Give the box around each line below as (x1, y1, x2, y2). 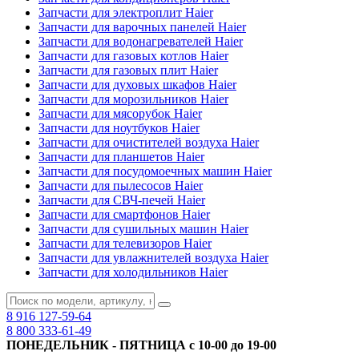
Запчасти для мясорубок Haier (38, 107, 202, 120)
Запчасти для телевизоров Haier (38, 236, 212, 250)
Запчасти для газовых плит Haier (38, 63, 218, 77)
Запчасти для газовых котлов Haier (38, 49, 228, 63)
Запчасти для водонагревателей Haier (38, 34, 243, 48)
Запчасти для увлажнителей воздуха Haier (38, 251, 268, 264)
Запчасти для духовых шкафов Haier (38, 78, 236, 91)
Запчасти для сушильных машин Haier (38, 222, 248, 236)
